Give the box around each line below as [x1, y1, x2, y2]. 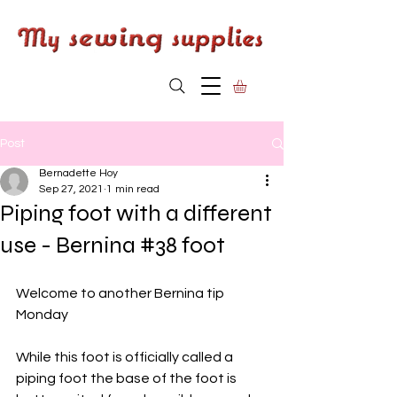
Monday [16, 307, 68, 323]
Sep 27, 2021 [39, 183, 104, 196]
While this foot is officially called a [16, 350, 236, 365]
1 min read [106, 183, 160, 196]
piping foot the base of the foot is [16, 371, 239, 386]
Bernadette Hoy [39, 167, 118, 180]
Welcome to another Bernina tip [16, 286, 227, 301]
